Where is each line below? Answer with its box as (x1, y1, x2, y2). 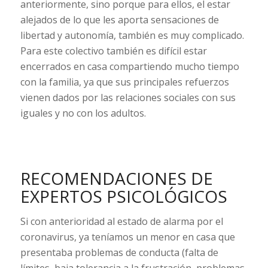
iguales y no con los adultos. (20, 106, 146, 120)
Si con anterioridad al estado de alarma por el (20, 214, 223, 228)
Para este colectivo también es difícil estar (20, 44, 207, 57)
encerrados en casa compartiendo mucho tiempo (20, 59, 239, 73)
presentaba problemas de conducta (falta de (20, 245, 218, 259)
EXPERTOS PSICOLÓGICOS (20, 185, 227, 208)
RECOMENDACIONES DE (20, 167, 213, 190)
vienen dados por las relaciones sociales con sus (20, 90, 236, 104)
